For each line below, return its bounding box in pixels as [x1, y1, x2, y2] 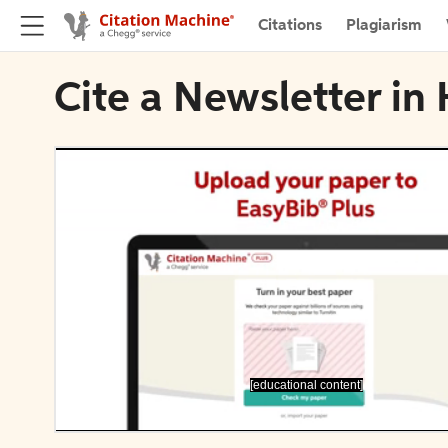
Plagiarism [346, 17, 422, 34]
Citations [258, 17, 322, 34]
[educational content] [249, 377, 363, 392]
